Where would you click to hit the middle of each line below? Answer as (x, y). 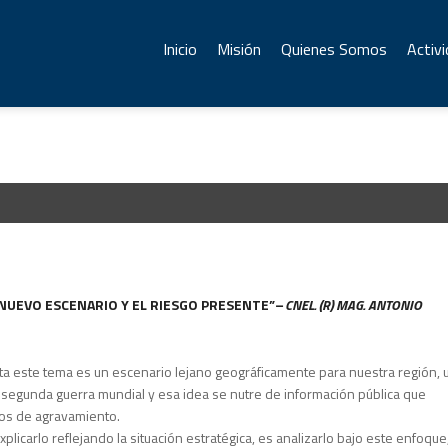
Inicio (180, 49)
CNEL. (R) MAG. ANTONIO (353, 304)
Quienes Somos (334, 49)
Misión (239, 49)
